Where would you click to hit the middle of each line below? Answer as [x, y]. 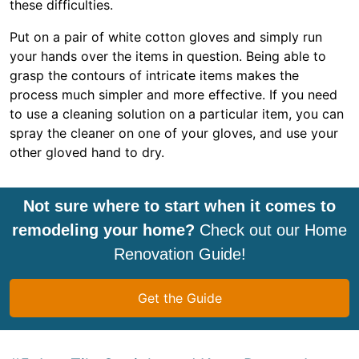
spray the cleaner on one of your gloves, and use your [174, 133]
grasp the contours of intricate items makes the [154, 75]
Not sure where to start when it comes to [179, 206]
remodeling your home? [103, 230]
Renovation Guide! [179, 254]
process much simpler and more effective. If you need [173, 95]
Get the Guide [179, 298]
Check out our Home [271, 230]
